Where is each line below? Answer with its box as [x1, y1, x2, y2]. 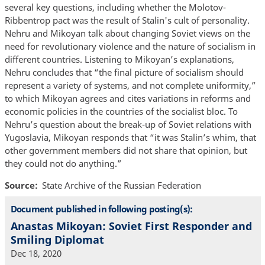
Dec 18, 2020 [10, 247, 62, 260]
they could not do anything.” [4, 157, 122, 170]
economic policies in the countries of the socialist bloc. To [4, 105, 238, 118]
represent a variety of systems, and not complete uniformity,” [4, 79, 256, 92]
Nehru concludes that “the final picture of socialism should [4, 66, 244, 79]
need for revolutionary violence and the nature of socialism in [4, 40, 256, 53]
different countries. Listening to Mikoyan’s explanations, [4, 53, 234, 66]
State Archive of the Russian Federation [42, 179, 201, 192]
